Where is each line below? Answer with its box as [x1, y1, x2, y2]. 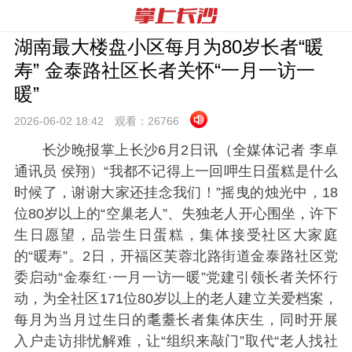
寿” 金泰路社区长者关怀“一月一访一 [13, 60, 315, 81]
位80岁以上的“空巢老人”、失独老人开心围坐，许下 [13, 206, 339, 222]
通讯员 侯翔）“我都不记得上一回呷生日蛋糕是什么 [13, 163, 339, 179]
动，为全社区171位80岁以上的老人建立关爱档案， [13, 291, 339, 306]
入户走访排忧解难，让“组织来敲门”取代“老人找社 [13, 333, 339, 349]
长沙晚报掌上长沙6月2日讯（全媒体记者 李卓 [42, 142, 339, 158]
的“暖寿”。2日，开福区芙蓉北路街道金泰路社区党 [13, 248, 339, 264]
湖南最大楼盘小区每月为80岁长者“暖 [13, 36, 324, 57]
